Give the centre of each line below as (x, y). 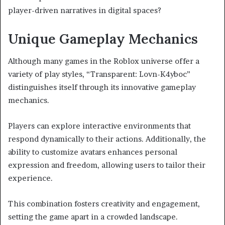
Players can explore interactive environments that (99, 126)
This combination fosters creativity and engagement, (104, 204)
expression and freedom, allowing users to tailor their (107, 165)
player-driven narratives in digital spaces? (85, 10)
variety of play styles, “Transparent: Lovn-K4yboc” (99, 74)
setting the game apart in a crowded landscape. (93, 217)
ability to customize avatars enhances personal (93, 152)
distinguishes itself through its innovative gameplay (102, 87)
